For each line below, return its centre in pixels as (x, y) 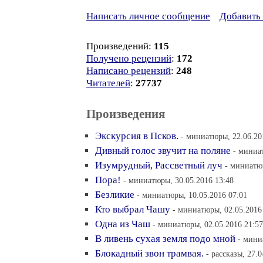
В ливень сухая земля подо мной (165, 239)
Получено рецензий (129, 58)
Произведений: (120, 46)
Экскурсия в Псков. (137, 136)
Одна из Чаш (123, 224)
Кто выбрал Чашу (133, 209)
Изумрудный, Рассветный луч (159, 165)
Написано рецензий (129, 71)
